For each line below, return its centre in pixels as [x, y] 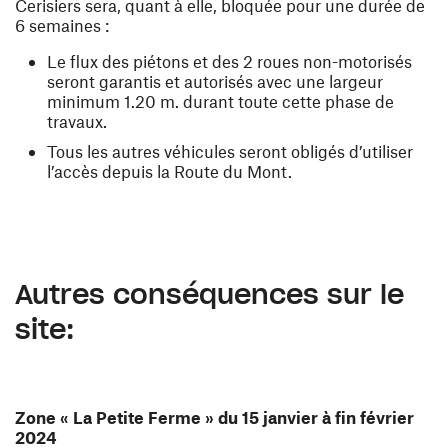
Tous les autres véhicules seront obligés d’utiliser [230, 151]
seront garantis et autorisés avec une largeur [215, 81]
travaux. [77, 121]
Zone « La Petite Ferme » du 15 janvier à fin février [214, 417]
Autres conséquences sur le [209, 294]
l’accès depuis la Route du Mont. [169, 171]
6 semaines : [62, 25]
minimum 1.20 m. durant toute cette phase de [220, 101]
